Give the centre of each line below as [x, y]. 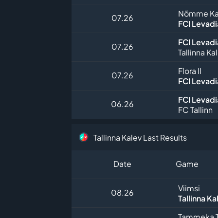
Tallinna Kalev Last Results [140, 137]
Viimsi [189, 188]
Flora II [190, 71]
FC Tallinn [195, 110]
